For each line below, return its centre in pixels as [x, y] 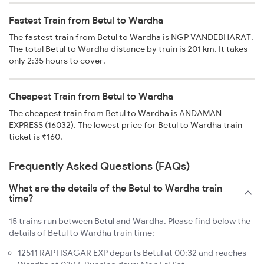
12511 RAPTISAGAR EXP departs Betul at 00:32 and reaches [132, 253]
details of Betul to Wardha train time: [82, 233]
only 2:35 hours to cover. [57, 61]
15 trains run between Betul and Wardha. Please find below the [130, 221]
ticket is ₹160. [36, 137]
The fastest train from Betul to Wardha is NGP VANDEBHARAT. [131, 37]
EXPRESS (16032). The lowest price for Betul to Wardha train [126, 125]
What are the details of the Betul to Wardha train [115, 188]
